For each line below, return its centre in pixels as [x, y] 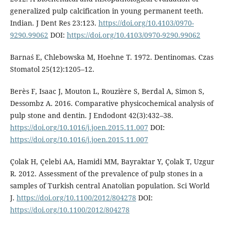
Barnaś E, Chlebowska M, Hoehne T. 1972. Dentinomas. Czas [111, 57]
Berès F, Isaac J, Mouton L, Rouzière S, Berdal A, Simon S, [107, 91]
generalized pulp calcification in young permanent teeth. [106, 11]
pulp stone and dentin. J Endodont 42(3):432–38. [91, 115]
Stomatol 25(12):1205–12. [52, 69]
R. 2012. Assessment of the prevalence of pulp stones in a [106, 173]
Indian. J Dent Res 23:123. [54, 23]
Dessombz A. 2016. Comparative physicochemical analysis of [111, 103]
